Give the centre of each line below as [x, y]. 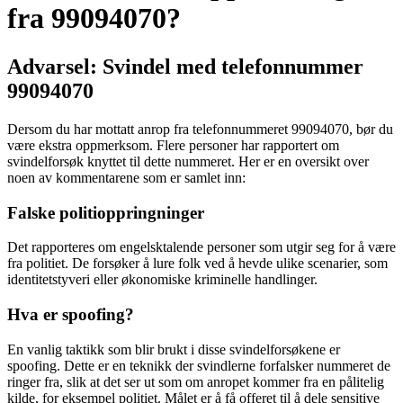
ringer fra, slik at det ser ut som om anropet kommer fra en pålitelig [196, 381]
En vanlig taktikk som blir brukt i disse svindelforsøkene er [174, 349]
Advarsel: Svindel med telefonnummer [185, 66]
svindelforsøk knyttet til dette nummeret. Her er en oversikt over [188, 161]
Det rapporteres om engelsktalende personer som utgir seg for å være [201, 247]
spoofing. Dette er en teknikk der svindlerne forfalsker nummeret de [199, 365]
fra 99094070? [94, 18]
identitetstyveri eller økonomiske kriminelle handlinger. [162, 280]
